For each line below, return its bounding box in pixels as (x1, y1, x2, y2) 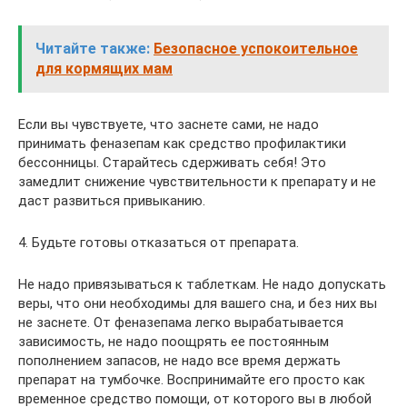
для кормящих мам (35, 59, 173, 77)
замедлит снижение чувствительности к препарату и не (18, 173, 376, 190)
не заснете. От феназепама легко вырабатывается (18, 313, 343, 331)
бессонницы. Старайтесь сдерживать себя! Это (18, 154, 326, 171)
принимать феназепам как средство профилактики (18, 134, 346, 152)
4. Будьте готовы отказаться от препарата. (18, 233, 299, 251)
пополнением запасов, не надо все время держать (18, 352, 341, 369)
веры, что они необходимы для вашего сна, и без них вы (18, 294, 377, 312)
